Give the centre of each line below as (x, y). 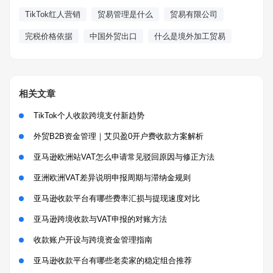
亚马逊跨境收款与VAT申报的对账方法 (100, 219)
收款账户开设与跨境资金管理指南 (93, 240)
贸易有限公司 (194, 14)
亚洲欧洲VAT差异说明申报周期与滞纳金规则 (112, 178)
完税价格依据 (49, 36)
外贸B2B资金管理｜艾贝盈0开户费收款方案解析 (119, 136)
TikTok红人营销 (53, 14)
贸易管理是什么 (125, 14)
